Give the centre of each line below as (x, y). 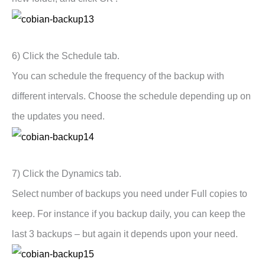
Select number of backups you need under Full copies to (130, 193)
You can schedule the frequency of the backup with (118, 76)
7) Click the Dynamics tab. (67, 173)
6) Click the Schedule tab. (66, 56)
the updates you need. (58, 116)
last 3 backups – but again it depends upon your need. (125, 234)
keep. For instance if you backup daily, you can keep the (129, 214)
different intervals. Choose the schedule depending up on (131, 96)
